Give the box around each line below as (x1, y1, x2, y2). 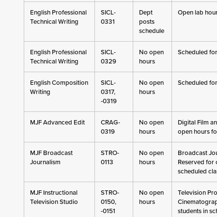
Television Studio (30, 197, 78, 206)
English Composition (30, 78, 88, 87)
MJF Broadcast (30, 148, 73, 157)
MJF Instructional (30, 188, 77, 197)
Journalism (30, 157, 61, 167)
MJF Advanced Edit (30, 118, 85, 127)
